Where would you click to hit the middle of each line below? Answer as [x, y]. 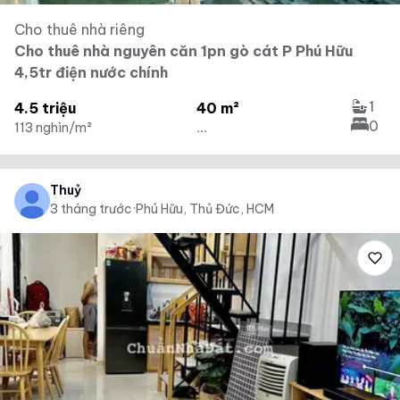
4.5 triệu [45, 108]
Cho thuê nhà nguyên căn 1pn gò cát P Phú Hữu [183, 51]
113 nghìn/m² [53, 128]
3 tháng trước [91, 209]
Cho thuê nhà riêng [79, 29]
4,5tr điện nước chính [91, 72]
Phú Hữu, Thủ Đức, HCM [205, 209]
